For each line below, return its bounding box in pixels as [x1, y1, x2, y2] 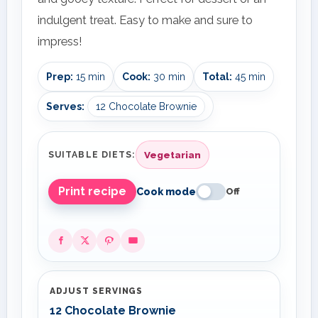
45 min [232, 70, 265, 82]
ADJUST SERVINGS [50, 285, 143, 296]
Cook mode [136, 185, 196, 197]
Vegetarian [144, 148, 202, 160]
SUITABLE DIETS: [48, 149, 136, 160]
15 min [73, 70, 105, 82]
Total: [202, 70, 232, 82]
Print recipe [58, 184, 126, 198]
